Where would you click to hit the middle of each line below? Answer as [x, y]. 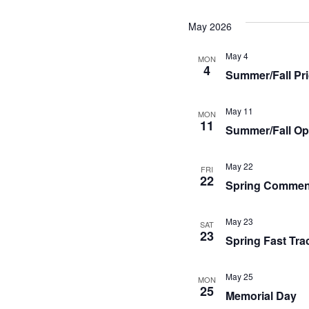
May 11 [239, 111]
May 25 [239, 276]
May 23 [239, 221]
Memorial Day [261, 296]
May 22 [239, 166]
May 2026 [210, 26]
